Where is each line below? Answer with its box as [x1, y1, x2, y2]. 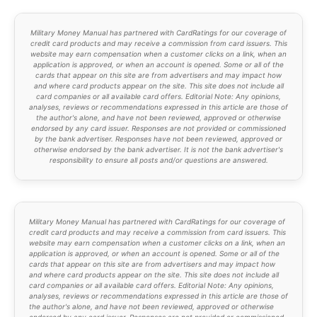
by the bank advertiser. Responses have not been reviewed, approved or [35, 134, 282, 143]
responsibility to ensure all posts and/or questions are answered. [49, 155, 268, 164]
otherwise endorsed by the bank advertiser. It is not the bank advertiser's [34, 144, 283, 154]
